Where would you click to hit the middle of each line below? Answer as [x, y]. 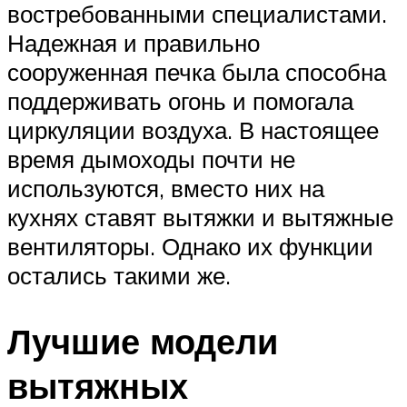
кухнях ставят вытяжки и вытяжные [200, 218]
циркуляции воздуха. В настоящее [193, 130]
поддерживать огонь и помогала [180, 101]
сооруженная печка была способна [197, 72]
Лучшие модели [143, 342]
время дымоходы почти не [151, 159]
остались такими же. [119, 276]
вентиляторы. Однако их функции [190, 247]
